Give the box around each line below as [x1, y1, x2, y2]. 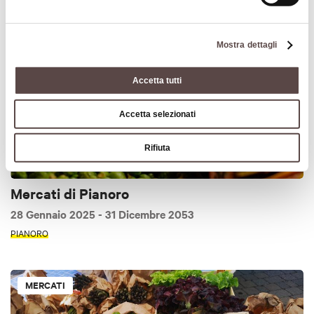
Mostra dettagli [216, 40, 278, 50]
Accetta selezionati [118, 109, 196, 120]
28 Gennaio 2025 [11, 206, 98, 222]
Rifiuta [144, 143, 170, 153]
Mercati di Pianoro [11, 183, 129, 203]
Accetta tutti [132, 76, 182, 86]
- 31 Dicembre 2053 [98, 206, 194, 222]
